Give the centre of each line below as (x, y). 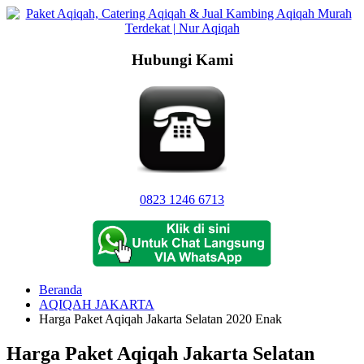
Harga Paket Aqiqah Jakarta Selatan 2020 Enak (160, 319)
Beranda (61, 290)
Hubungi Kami (182, 59)
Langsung (31, 13)
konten (23, 42)
